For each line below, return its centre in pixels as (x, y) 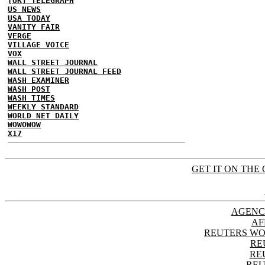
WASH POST (29, 89)
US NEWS (24, 9)
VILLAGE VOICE (38, 45)
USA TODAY (29, 18)
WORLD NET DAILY (43, 116)
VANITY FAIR (34, 27)
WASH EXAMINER (38, 80)
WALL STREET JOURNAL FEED (64, 71)
